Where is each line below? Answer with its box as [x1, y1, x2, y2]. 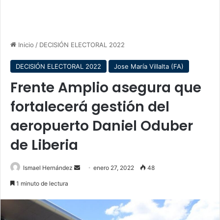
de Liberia [10, 136, 78, 155]
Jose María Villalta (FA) [114, 62, 184, 70]
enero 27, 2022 [93, 164, 134, 171]
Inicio [16, 41, 34, 49]
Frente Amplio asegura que [10, 78, 201, 97]
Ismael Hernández [23, 164, 73, 171]
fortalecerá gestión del [10, 97, 169, 116]
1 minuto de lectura [15, 180, 68, 187]
